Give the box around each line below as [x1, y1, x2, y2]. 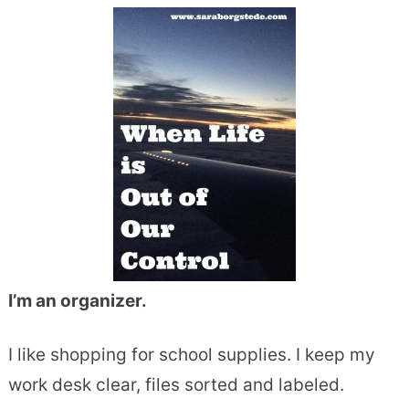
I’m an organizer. [7, 289, 147, 311]
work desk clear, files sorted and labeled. [7, 373, 344, 395]
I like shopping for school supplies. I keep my [7, 343, 375, 365]
